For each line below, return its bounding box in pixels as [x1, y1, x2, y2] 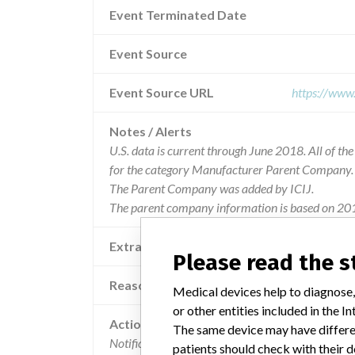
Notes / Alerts [109, 124, 192, 139]
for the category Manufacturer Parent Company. [109, 162, 353, 177]
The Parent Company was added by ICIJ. [109, 181, 314, 196]
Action [109, 316, 148, 331]
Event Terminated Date [109, 7, 246, 22]
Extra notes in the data [109, 239, 243, 254]
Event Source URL [109, 85, 214, 100]
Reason [109, 277, 153, 292]
